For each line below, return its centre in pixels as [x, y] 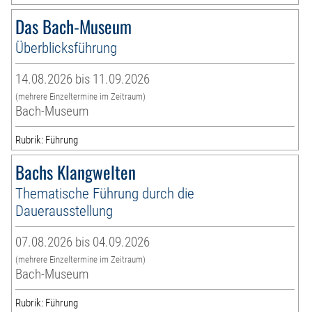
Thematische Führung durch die [105, 194]
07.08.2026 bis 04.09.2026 [83, 242]
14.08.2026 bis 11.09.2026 [83, 79]
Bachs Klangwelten [76, 172]
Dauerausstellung [64, 211]
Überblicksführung [67, 48]
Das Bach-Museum [74, 26]
